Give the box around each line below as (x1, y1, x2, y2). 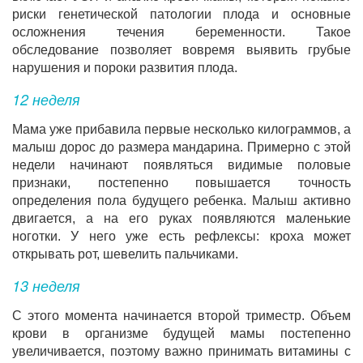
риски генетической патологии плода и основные (12, 7, 351, 21)
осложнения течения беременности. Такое (12, 25, 351, 39)
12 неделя (12, 88, 80, 109)
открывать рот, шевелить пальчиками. (12, 247, 238, 261)
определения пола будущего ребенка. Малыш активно (12, 194, 351, 207)
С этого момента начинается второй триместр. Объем (12, 309, 351, 322)
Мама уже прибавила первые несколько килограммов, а (12, 122, 351, 136)
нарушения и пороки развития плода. (12, 61, 237, 75)
